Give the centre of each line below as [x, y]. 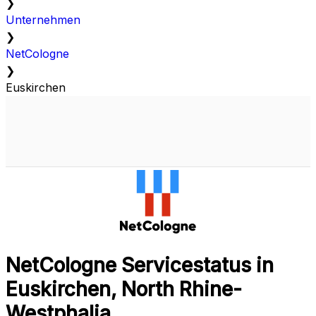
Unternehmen [43, 20]
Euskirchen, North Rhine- [124, 290]
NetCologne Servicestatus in [140, 266]
